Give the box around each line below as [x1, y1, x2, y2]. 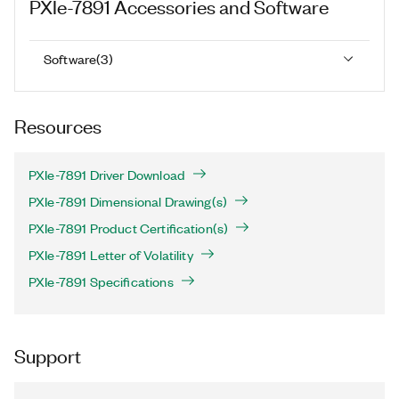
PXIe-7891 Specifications [28, 273, 174, 290]
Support [14, 343, 81, 367]
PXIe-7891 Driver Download [28, 166, 185, 183]
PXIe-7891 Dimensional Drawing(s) [28, 192, 228, 210]
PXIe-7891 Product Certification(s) [28, 219, 229, 237]
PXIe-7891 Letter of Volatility [28, 246, 193, 264]
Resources [14, 113, 102, 137]
